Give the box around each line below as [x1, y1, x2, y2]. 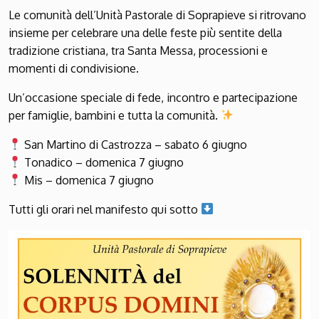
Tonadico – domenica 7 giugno [21, 155, 184, 169]
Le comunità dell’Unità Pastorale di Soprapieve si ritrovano [9, 7, 306, 22]
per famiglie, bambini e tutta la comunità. [9, 108, 221, 122]
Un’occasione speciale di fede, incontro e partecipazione [9, 90, 298, 105]
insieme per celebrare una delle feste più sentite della [9, 25, 282, 40]
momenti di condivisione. [9, 61, 139, 75]
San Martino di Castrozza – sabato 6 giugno [21, 137, 248, 152]
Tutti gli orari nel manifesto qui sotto [9, 202, 201, 216]
